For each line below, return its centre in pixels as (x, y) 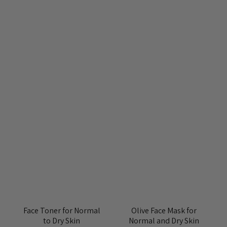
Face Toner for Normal (62, 210)
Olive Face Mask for (164, 210)
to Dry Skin (62, 220)
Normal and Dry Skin (164, 220)
